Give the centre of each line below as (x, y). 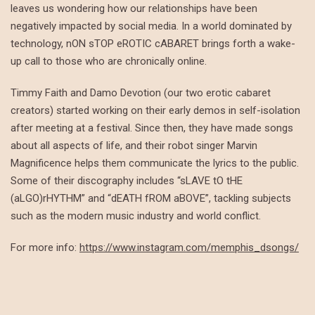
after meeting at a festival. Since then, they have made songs (152, 128)
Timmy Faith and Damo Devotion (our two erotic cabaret (141, 93)
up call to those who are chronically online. (110, 61)
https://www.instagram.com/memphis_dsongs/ (189, 247)
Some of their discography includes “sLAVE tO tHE (127, 181)
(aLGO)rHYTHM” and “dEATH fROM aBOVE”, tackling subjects (151, 198)
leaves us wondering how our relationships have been (134, 8)
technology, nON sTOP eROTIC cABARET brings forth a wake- (153, 44)
